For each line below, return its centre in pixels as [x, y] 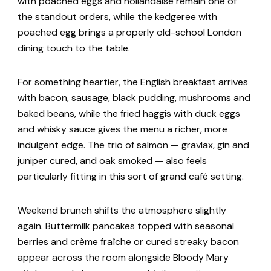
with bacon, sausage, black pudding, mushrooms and [134, 98]
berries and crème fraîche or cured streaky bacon [128, 242]
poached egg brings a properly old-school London [129, 33]
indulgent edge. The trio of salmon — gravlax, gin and [133, 145]
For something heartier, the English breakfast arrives [133, 82]
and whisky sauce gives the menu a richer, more [122, 129]
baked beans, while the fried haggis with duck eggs [129, 114]
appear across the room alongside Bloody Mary [123, 258]
